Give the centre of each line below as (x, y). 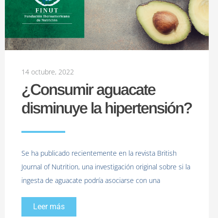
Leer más (49, 207)
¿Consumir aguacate (88, 90)
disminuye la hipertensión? (107, 108)
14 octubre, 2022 (48, 72)
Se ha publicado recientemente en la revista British (99, 153)
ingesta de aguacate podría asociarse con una (91, 181)
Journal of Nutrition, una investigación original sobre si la (106, 167)
